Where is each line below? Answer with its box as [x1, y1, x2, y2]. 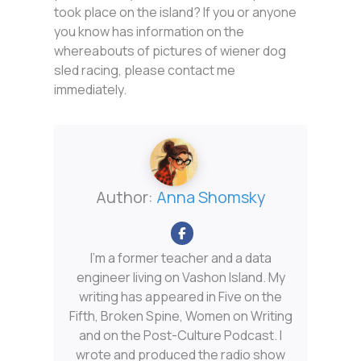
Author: [95, 186, 156, 209]
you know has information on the [54, 23, 245, 41]
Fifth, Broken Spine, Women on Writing [68, 307, 293, 326]
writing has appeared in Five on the [79, 288, 282, 306]
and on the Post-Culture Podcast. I [79, 326, 282, 345]
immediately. [54, 81, 127, 99]
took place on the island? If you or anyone [54, 3, 297, 22]
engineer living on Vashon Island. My [76, 268, 285, 287]
